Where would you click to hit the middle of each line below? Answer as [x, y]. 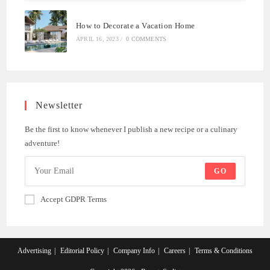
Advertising [34, 251]
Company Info [134, 251]
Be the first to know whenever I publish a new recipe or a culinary [131, 130]
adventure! [42, 143]
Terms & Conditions [224, 251]
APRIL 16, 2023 [97, 39]
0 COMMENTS [146, 39]
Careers [175, 251]
